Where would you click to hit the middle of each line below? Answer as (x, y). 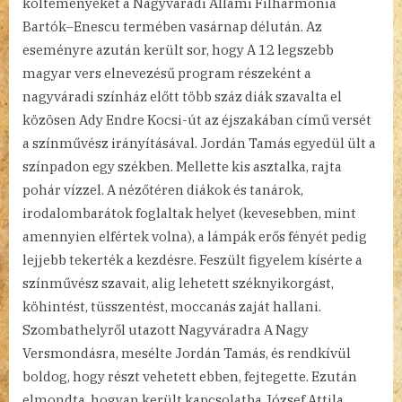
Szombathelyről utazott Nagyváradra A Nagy (166, 330)
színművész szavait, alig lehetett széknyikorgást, (178, 284)
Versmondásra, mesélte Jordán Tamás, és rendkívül (187, 354)
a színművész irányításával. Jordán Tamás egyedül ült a (199, 144)
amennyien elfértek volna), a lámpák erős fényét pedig (195, 237)
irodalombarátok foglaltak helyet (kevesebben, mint (189, 214)
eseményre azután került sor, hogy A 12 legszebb (178, 50)
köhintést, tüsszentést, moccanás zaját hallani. (172, 307)
